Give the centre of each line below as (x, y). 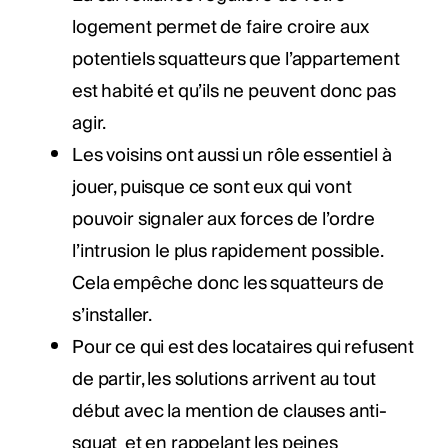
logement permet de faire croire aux (220, 27)
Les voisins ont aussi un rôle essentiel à (232, 155)
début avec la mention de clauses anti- (229, 411)
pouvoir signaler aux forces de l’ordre (223, 219)
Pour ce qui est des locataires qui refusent (243, 347)
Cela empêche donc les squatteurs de (228, 283)
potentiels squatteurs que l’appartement (236, 59)
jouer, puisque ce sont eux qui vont (212, 187)
